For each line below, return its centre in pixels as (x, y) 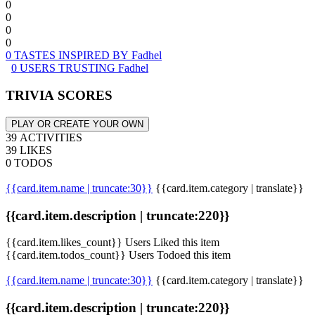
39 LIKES (29, 150)
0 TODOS (29, 162)
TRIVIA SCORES (59, 96)
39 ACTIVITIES (44, 137)
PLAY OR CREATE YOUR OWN (77, 124)
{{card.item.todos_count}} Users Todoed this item (118, 255)
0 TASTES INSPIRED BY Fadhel (84, 56)
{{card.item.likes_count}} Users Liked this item (112, 243)
